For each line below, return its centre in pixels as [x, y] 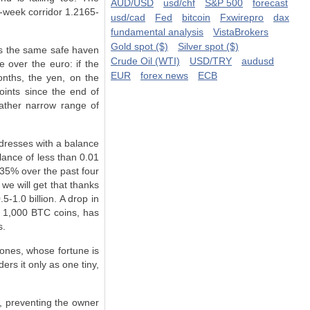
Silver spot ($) [208, 46]
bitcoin [196, 17]
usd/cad [128, 17]
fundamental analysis [157, 32]
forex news [164, 75]
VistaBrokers [241, 32]
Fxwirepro [242, 17]
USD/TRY [211, 61]
